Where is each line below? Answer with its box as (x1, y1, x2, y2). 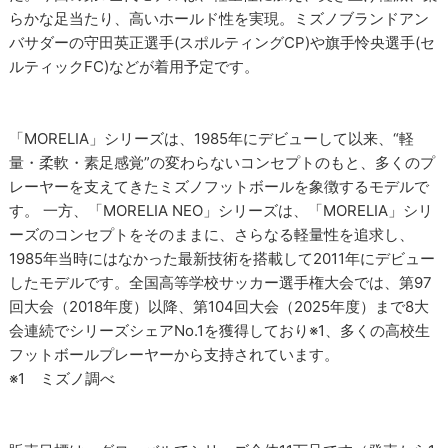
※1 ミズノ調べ (9, 369, 116, 389)
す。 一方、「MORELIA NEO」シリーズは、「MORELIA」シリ (9, 201, 434, 221)
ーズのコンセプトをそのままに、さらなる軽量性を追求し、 (9, 225, 415, 245)
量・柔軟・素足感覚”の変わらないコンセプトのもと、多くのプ (9, 153, 436, 173)
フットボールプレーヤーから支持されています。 (9, 345, 340, 365)
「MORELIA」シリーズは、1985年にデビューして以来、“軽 (9, 129, 415, 149)
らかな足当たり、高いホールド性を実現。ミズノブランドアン (9, 9, 430, 29)
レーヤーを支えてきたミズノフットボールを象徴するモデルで (9, 177, 430, 197)
